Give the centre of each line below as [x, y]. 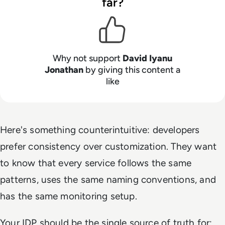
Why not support [88, 58]
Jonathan [65, 70]
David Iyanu [147, 58]
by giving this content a [133, 70]
